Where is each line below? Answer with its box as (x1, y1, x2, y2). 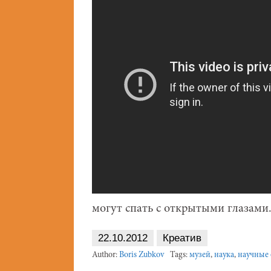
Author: (92, 251, 119, 260)
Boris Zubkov (119, 251, 164, 260)
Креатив (163, 232, 201, 244)
